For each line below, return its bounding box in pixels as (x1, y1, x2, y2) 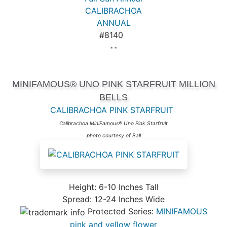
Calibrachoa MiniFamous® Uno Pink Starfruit (59, 120, 168, 127)
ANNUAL (96, 18, 131, 28)
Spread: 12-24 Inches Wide (62, 194, 165, 205)
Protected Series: (85, 206, 156, 217)
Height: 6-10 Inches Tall (68, 182, 159, 193)
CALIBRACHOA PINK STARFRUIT (50, 105, 173, 116)
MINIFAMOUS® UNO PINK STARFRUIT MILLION (12, 79, 215, 90)
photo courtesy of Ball (86, 132, 141, 139)
